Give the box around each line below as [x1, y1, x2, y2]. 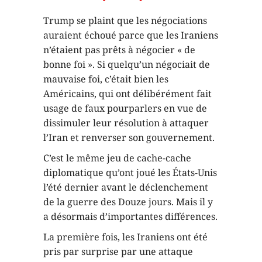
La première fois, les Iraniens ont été [43, 230, 208, 243]
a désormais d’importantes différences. [43, 209, 218, 223]
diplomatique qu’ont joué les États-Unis [43, 166, 217, 179]
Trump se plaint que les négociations [43, 13, 207, 27]
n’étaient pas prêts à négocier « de [43, 43, 195, 56]
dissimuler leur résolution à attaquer [43, 116, 209, 129]
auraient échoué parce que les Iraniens [43, 28, 218, 42]
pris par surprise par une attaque [43, 244, 193, 258]
